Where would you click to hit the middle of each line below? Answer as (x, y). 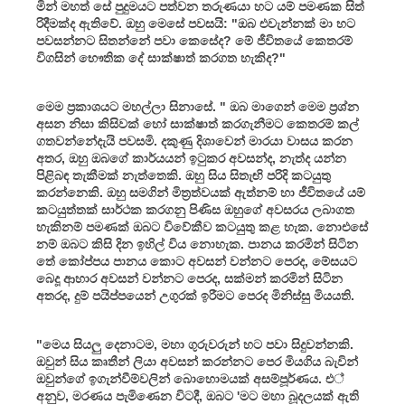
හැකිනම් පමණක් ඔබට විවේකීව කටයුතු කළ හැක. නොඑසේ (202, 226)
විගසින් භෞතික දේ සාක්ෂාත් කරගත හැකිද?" (163, 57)
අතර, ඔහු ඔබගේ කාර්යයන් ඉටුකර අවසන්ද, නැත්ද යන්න (191, 158)
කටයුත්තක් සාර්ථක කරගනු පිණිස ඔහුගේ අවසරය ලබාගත (195, 209)
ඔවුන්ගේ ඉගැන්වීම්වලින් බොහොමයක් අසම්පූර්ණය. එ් (190, 378)
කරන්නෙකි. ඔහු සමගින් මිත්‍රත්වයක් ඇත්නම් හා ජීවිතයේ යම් (201, 192)
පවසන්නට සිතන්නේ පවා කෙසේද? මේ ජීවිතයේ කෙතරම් (194, 40)
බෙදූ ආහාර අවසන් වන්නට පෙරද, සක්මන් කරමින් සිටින (189, 278)
